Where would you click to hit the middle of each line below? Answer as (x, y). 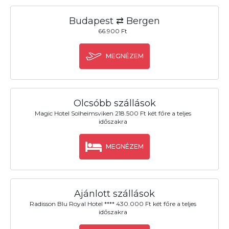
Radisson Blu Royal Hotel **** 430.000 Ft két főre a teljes (113, 204)
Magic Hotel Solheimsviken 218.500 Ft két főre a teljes (113, 113)
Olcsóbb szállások (114, 103)
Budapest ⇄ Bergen (114, 21)
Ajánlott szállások (114, 194)
